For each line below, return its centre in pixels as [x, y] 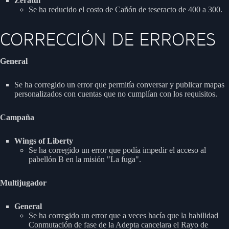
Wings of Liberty [44, 141]
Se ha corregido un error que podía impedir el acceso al [117, 150]
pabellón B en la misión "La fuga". [85, 159]
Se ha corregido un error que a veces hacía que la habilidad [123, 215]
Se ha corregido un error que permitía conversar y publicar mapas [119, 84]
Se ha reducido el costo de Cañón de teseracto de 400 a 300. [125, 10]
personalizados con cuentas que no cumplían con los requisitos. [116, 94]
